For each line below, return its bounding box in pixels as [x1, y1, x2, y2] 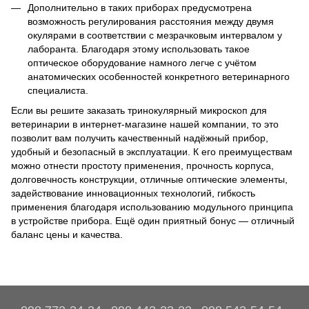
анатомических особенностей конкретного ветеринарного [28, 71, 290, 83]
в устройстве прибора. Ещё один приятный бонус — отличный [11, 215, 295, 226]
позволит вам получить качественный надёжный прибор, [11, 132, 268, 143]
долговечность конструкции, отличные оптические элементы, [11, 173, 288, 185]
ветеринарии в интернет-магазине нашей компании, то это [11, 118, 279, 130]
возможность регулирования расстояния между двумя [28, 16, 274, 28]
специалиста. [28, 85, 88, 97]
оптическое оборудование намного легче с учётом [28, 57, 257, 69]
